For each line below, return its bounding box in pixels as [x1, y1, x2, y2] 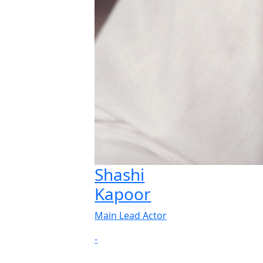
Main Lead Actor [95, 208, 167, 222]
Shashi [95, 163, 145, 186]
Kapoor [95, 182, 151, 205]
